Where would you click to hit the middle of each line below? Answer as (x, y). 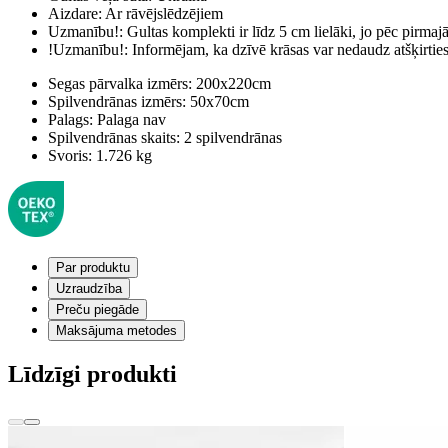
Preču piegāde (97, 309)
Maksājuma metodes (116, 330)
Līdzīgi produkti (92, 373)
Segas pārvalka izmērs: (120, 83)
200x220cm (231, 83)
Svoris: (70, 155)
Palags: (70, 119)
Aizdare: (75, 13)
